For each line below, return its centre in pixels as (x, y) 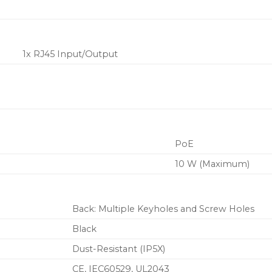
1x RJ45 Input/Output (70, 54)
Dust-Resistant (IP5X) (119, 249)
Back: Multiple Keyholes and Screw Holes (164, 209)
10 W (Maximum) (212, 164)
